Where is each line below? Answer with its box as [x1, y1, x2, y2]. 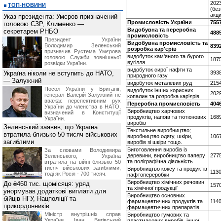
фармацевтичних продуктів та [127, 198, 203, 204]
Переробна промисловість [127, 101, 200, 107]
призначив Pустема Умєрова [44, 48, 121, 54]
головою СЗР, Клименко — [3, 20, 84, 28]
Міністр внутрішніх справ [44, 211, 121, 217]
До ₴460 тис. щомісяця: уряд [3, 180, 90, 187]
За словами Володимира [44, 147, 121, 153]
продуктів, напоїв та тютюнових [127, 114, 206, 120]
